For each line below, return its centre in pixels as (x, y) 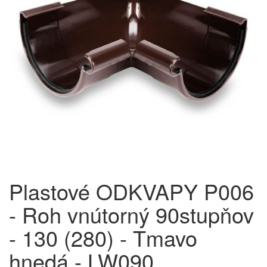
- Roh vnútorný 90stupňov (131, 214)
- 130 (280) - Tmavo (103, 237)
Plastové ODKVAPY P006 (131, 191)
